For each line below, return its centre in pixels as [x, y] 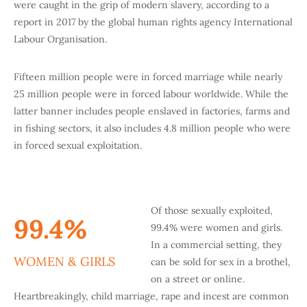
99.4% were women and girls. [217, 228]
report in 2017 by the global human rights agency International [153, 22]
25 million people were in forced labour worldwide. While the [151, 94]
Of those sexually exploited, [212, 211]
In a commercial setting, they [216, 245]
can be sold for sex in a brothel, [221, 262]
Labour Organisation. [60, 39]
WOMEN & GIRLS [64, 262]
